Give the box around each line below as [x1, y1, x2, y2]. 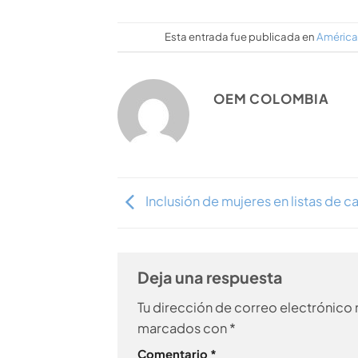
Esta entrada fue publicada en [165, 30, 317, 44]
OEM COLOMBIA [213, 90, 329, 107]
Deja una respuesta [137, 267, 285, 288]
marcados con [137, 319, 229, 336]
